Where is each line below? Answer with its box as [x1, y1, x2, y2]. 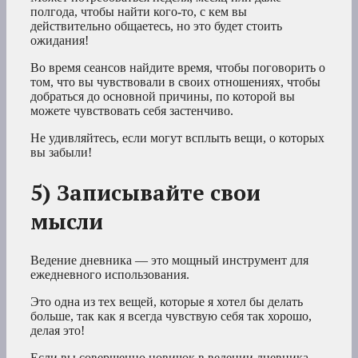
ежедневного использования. [30, 268, 189, 282]
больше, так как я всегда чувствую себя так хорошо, [30, 309, 312, 324]
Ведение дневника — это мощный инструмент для [30, 253, 308, 268]
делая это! [30, 324, 85, 338]
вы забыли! [30, 145, 92, 160]
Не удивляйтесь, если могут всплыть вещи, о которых [30, 131, 324, 145]
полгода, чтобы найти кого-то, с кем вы [30, 5, 247, 19]
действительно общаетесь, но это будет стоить [30, 19, 282, 34]
